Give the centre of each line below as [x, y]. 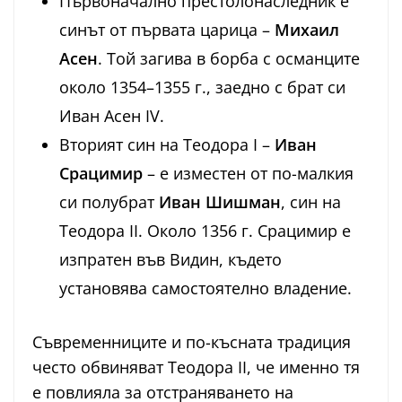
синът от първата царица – [167, 30]
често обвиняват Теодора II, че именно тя [196, 367]
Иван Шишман [220, 202]
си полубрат [109, 202]
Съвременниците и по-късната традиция [192, 342]
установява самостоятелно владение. [205, 288]
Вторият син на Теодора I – [167, 145]
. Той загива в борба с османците [229, 59]
